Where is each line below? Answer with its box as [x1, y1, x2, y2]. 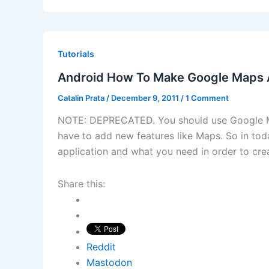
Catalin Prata [58, 92, 106, 103]
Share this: [58, 178, 105, 190]
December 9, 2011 [111, 92, 181, 103]
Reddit [86, 241, 116, 253]
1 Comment [186, 92, 229, 103]
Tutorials [58, 48, 94, 59]
